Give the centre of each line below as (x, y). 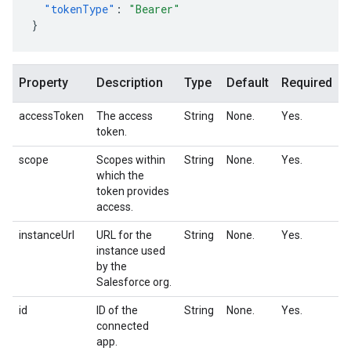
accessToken (51, 116)
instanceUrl (47, 235)
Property (43, 83)
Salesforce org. (134, 282)
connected (123, 326)
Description (130, 83)
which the (120, 175)
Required (307, 83)
